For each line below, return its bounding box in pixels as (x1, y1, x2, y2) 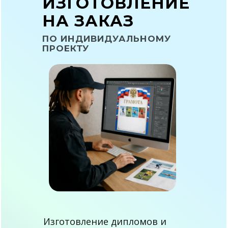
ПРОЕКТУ (42, 43, 89, 53)
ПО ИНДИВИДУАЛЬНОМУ (42, 34, 171, 44)
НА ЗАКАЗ (42, 11, 134, 31)
